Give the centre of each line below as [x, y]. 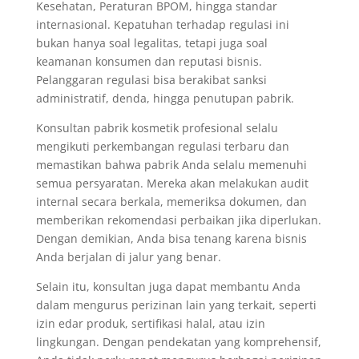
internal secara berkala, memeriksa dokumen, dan [171, 201]
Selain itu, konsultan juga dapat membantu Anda [168, 286]
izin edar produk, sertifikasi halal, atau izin [150, 323]
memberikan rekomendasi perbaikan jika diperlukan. [178, 220]
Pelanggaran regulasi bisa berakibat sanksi [151, 79]
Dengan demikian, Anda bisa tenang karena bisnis [171, 238]
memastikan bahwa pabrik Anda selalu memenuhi [171, 164]
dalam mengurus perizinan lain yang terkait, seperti [176, 305]
